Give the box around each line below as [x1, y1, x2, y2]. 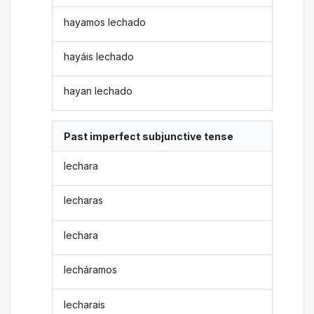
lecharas [64, 194, 104, 207]
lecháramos [64, 264, 118, 276]
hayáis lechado [64, 50, 135, 62]
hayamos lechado [64, 15, 146, 28]
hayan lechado [64, 85, 133, 97]
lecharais [64, 298, 106, 310]
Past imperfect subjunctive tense [64, 130, 234, 142]
